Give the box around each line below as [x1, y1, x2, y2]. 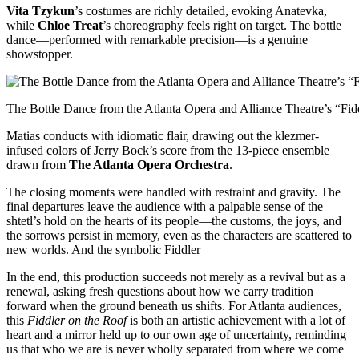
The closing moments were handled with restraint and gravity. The [6, 185, 341, 200]
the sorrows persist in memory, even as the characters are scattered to [6, 228, 352, 243]
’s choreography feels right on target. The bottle [103, 18, 341, 33]
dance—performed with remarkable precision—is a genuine [6, 33, 308, 47]
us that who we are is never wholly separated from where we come [6, 342, 344, 357]
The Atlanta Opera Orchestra [69, 158, 229, 172]
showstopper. [6, 47, 73, 62]
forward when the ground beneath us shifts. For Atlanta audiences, [6, 299, 341, 313]
